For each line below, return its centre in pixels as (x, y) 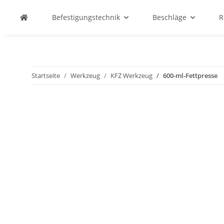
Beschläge (169, 17)
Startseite (46, 75)
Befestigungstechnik (86, 17)
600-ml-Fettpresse (190, 75)
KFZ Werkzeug (131, 75)
